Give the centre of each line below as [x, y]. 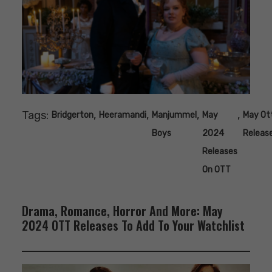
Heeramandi [123, 115]
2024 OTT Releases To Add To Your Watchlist [133, 226]
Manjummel [174, 115]
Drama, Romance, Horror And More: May [122, 211]
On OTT [216, 170]
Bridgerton [73, 115]
